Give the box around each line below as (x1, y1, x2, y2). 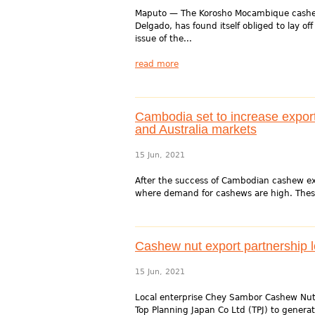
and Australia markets (135, 122, 257, 136)
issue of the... (135, 34, 192, 44)
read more (135, 59, 179, 69)
